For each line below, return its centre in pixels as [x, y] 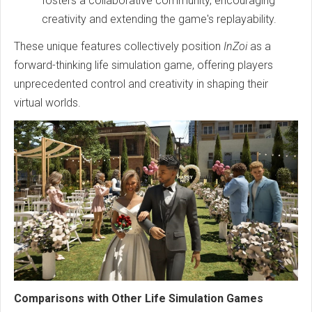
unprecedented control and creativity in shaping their [141, 84]
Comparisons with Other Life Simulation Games [139, 298]
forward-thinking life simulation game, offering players [143, 65]
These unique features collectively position [119, 46]
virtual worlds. [47, 103]
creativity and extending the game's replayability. [159, 19]
